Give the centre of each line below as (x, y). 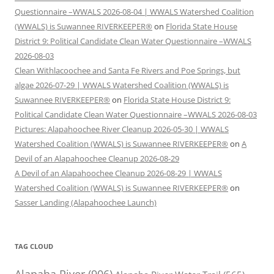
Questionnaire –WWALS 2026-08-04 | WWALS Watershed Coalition (134, 12)
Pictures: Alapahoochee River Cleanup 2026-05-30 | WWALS (122, 129)
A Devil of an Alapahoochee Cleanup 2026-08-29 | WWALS (118, 173)
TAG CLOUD (34, 246)
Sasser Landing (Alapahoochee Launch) (86, 203)
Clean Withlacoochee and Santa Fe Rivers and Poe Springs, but (128, 71)
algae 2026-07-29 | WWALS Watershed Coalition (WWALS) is (122, 85)
